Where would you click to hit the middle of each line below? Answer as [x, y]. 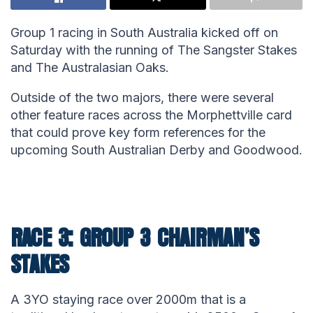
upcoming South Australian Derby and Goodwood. [156, 150]
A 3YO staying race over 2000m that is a [128, 299]
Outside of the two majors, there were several [142, 98]
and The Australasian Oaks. [90, 68]
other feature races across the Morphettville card [151, 115]
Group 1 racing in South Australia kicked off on [144, 33]
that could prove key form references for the [138, 133]
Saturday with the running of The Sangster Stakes [154, 50]
